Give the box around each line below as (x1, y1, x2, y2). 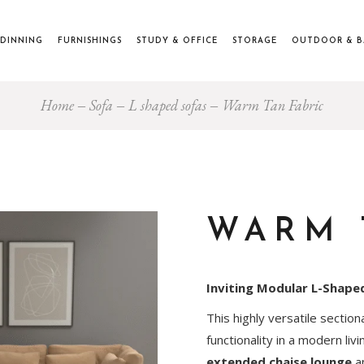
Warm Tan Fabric (222, 96, 323, 115)
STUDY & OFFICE (136, 36, 219, 45)
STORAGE (232, 36, 278, 45)
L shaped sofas (128, 96, 206, 115)
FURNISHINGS (58, 36, 123, 45)
